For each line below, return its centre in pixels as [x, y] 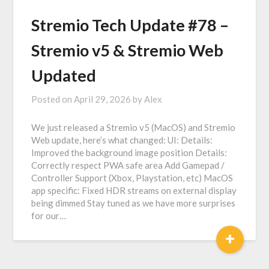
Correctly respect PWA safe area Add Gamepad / [128, 165]
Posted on [53, 99]
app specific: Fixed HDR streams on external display [134, 190]
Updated [64, 75]
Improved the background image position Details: [129, 153]
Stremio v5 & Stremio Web [128, 50]
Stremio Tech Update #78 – [130, 25]
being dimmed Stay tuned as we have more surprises [134, 203]
